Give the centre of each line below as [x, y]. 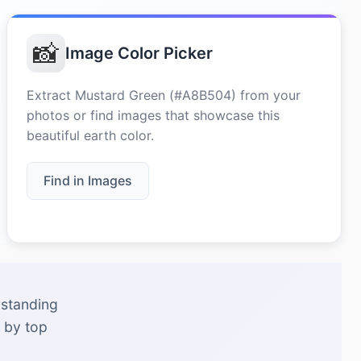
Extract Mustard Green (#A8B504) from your [164, 95]
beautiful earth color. [90, 135]
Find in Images [88, 180]
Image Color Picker [139, 53]
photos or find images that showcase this [153, 115]
